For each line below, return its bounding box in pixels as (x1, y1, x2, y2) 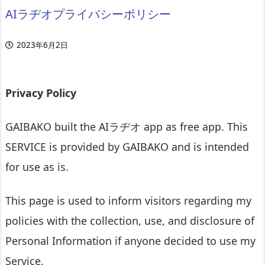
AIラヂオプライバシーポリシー (5, 5, 171, 22)
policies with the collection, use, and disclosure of (5, 214, 254, 228)
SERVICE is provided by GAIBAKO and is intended (5, 140, 249, 154)
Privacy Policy (5, 85, 76, 100)
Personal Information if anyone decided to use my (5, 234, 256, 248)
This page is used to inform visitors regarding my (5, 193, 251, 208)
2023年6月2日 (17, 39, 68, 50)
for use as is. (5, 160, 69, 174)
